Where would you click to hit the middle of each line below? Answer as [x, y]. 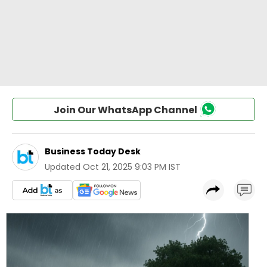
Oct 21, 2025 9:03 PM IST [132, 167]
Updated [63, 167]
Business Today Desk [93, 151]
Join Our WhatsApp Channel [125, 110]
